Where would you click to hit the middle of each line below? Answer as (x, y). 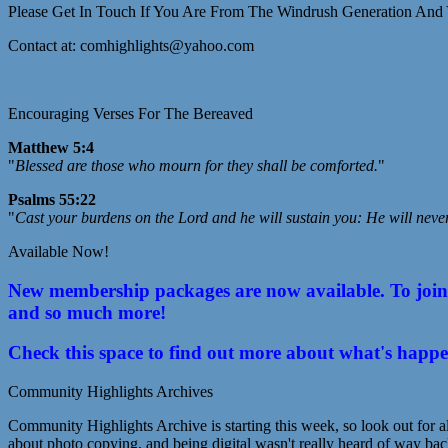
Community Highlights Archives (110, 392)
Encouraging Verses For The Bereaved (130, 113)
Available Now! (58, 251)
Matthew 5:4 (51, 147)
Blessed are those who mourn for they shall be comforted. (196, 165)
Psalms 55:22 (52, 199)
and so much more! (87, 312)
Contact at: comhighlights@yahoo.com (131, 45)
